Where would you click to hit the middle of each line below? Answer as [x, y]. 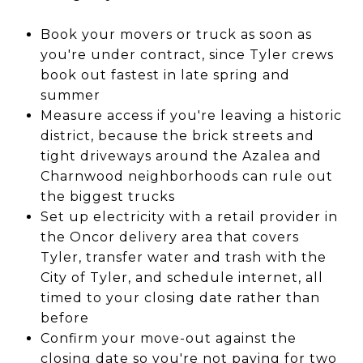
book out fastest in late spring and [165, 75]
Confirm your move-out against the [168, 338]
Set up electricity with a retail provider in [189, 216]
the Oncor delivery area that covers [169, 237]
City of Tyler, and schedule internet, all [181, 277]
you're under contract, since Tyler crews [187, 54]
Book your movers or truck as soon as [176, 34]
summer [70, 95]
